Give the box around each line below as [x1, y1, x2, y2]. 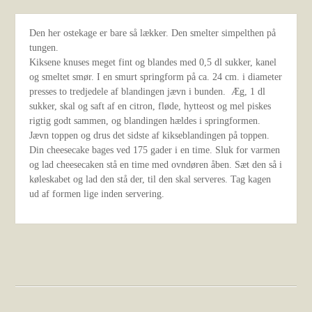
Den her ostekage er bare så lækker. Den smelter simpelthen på [29, 28, 276, 38]
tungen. [29, 42, 59, 53]
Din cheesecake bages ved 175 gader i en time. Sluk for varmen [29, 145, 281, 155]
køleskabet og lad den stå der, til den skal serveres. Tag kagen [29, 174, 272, 185]
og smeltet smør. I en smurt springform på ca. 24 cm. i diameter [29, 72, 283, 82]
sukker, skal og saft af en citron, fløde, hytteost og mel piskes [29, 101, 272, 111]
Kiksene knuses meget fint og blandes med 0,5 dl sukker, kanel [29, 57, 277, 68]
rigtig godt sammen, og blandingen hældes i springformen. [29, 116, 261, 126]
